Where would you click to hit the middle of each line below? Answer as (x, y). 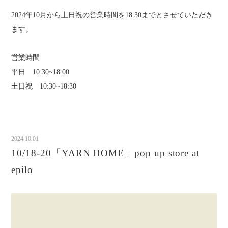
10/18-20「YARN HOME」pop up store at (106, 153)
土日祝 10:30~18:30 (44, 86)
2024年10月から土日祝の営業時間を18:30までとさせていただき (112, 15)
